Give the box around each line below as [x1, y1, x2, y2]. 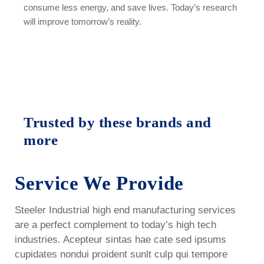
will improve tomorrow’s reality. [24, 16, 141, 27]
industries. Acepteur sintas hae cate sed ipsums [15, 234, 226, 245]
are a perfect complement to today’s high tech [15, 219, 216, 230]
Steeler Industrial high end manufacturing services [15, 204, 236, 216]
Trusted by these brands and [24, 114, 212, 130]
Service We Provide [15, 173, 184, 194]
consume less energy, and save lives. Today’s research [24, 2, 237, 12]
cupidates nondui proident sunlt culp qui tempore [15, 249, 227, 260]
